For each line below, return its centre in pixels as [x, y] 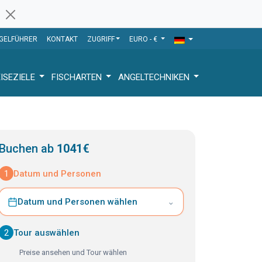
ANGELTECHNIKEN [155, 77]
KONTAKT [62, 39]
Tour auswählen [46, 232]
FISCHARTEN [78, 77]
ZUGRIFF [101, 39]
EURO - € [144, 39]
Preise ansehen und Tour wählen [73, 252]
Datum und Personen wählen [77, 202]
